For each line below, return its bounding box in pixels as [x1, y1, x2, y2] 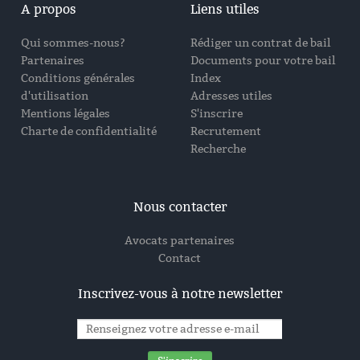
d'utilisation [21, 88, 89, 103]
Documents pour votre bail [190, 53, 335, 67]
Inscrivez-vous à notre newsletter [77, 285, 282, 301]
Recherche [190, 141, 246, 156]
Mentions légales [21, 106, 111, 121]
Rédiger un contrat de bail [190, 35, 330, 50]
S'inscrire [190, 106, 243, 121]
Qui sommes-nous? [21, 35, 126, 50]
